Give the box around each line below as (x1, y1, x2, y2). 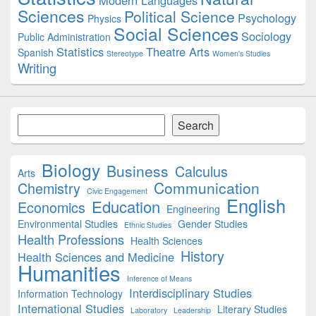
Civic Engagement (87, 186, 147, 196)
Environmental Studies (18, 217, 118, 231)
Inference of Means (127, 273, 192, 284)
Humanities (18, 257, 121, 287)
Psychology (238, 9, 296, 26)
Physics (87, 11, 121, 25)
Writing (18, 59, 56, 77)
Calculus (175, 161, 228, 181)
